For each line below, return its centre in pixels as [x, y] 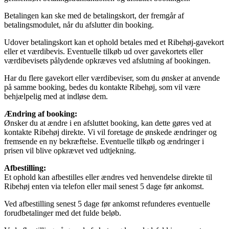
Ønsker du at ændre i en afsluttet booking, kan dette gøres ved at [108, 123]
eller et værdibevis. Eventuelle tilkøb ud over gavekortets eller [104, 52]
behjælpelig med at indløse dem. [56, 97]
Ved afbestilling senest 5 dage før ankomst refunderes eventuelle [107, 204]
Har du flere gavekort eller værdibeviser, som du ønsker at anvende [112, 78]
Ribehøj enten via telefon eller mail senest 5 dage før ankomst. [104, 187]
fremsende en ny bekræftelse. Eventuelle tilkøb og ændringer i [104, 142]
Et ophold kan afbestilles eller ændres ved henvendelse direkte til [108, 177]
